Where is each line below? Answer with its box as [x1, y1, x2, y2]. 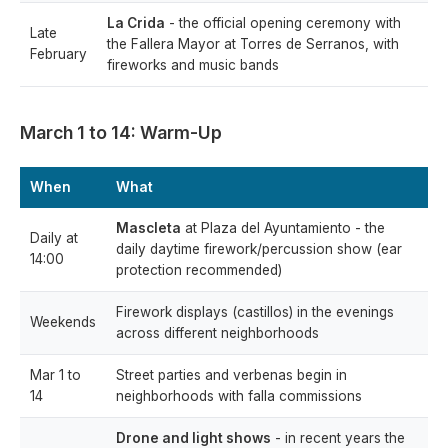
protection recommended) [116, 262, 282, 279]
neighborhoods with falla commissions [116, 388, 362, 405]
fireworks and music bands [107, 57, 279, 74]
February [30, 46, 87, 63]
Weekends [30, 314, 96, 331]
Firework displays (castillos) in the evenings [116, 304, 394, 321]
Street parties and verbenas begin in [116, 367, 347, 384]
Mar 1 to [30, 367, 81, 384]
